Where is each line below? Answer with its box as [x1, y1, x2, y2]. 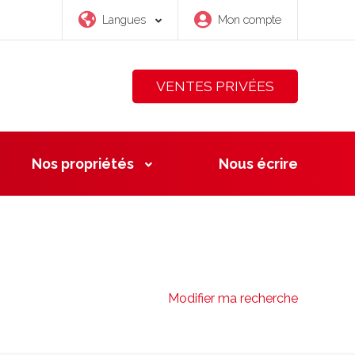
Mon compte [218, 13, 281, 26]
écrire [254, 155, 298, 172]
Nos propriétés [32, 155, 137, 172]
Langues [102, 13, 146, 26]
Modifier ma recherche [168, 290, 298, 306]
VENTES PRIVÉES [156, 77, 274, 94]
